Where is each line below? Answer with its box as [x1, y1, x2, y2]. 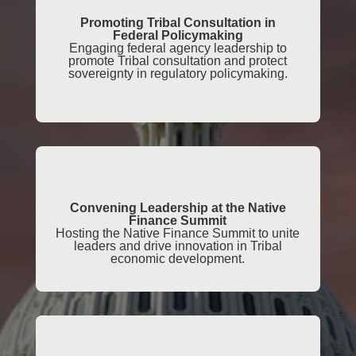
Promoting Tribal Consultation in [79, 16, 276, 30]
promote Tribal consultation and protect [68, 54, 288, 68]
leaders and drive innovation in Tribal [73, 239, 282, 253]
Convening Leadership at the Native [69, 201, 286, 215]
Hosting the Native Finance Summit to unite [56, 226, 300, 241]
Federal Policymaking [112, 29, 243, 43]
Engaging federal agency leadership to [68, 41, 287, 56]
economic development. [110, 252, 246, 266]
